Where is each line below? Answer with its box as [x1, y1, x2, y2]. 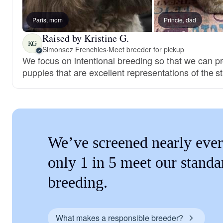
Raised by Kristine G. [42, 31, 129, 45]
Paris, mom [32, 15, 63, 24]
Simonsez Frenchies [42, 44, 107, 54]
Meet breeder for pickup [108, 44, 184, 54]
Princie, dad [164, 15, 196, 24]
